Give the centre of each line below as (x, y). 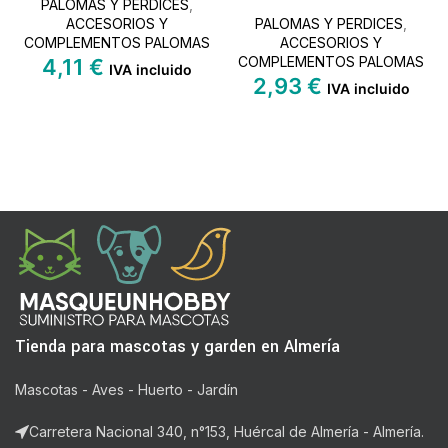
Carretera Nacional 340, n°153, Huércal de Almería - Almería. (226, 432)
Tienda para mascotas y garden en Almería (177, 347)
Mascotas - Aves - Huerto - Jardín (126, 390)
